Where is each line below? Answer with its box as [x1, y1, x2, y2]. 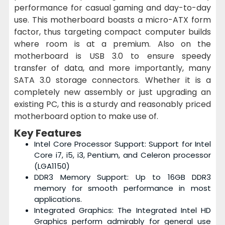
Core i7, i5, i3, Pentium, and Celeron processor [34, 149, 211, 160]
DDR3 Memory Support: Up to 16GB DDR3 [34, 171, 211, 182]
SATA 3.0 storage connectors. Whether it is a [14, 74, 211, 86]
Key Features [14, 126, 81, 140]
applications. [34, 193, 82, 204]
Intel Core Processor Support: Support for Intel [34, 138, 211, 149]
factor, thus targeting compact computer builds [14, 26, 211, 38]
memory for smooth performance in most [34, 182, 211, 193]
